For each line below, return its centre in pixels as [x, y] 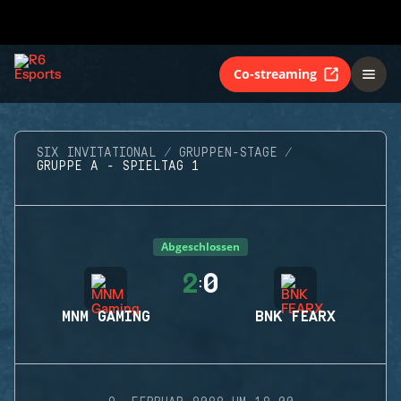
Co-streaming [275, 73]
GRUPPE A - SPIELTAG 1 [118, 166]
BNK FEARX [295, 317]
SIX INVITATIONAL [97, 153]
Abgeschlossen [200, 247]
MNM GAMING [106, 317]
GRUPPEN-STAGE [228, 153]
